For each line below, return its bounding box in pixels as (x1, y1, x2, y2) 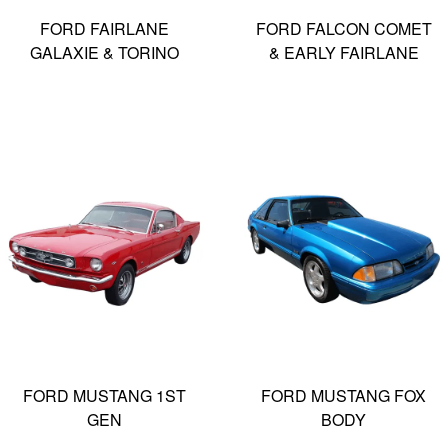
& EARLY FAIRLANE (268, 40, 419, 64)
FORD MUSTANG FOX (261, 383, 426, 407)
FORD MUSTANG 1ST (23, 383, 186, 407)
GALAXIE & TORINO (30, 40, 179, 64)
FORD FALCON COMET (255, 16, 432, 40)
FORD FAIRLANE (40, 16, 169, 40)
